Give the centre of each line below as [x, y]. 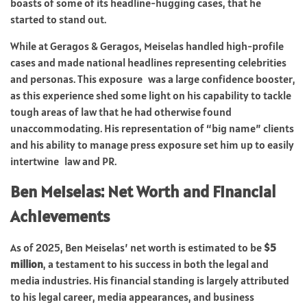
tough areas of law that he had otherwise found [121, 111]
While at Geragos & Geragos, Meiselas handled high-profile [147, 46]
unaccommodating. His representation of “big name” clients [152, 128]
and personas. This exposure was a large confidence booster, [153, 78]
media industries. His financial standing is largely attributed [150, 280]
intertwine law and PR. [63, 161]
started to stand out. [58, 19]
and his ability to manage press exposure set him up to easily [152, 144]
